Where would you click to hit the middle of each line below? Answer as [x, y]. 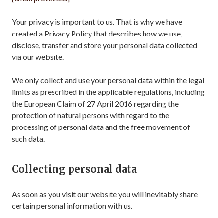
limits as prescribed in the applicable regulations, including [108, 92]
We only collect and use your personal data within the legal [108, 80]
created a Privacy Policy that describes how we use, [97, 33]
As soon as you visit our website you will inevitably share [105, 194]
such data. [28, 138]
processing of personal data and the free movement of [101, 127]
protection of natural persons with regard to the [91, 115]
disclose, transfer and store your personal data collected [104, 45]
